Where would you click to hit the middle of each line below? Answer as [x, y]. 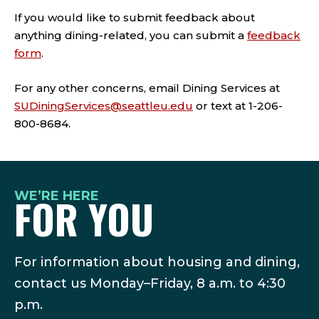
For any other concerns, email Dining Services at [147, 88]
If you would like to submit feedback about [135, 18]
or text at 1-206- [238, 106]
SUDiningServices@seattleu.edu [104, 106]
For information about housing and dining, [157, 262]
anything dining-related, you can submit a [131, 36]
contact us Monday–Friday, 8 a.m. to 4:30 [150, 284]
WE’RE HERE [57, 196]
